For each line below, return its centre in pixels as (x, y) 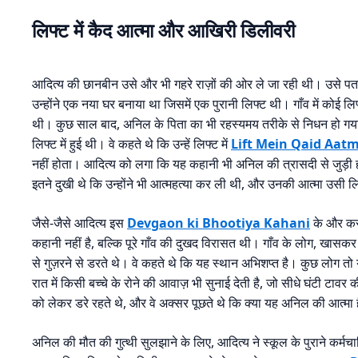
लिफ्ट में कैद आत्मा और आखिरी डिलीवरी (163, 30)
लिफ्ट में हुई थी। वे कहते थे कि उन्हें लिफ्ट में (131, 144)
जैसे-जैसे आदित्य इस (80, 223)
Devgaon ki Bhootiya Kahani (219, 223)
